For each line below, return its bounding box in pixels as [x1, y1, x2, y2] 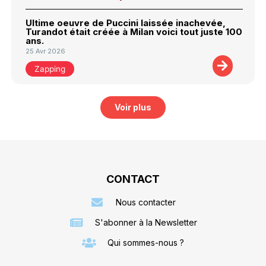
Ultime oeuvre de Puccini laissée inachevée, [26, 17, 226, 29]
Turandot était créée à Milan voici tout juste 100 [26, 26, 243, 38]
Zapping [34, 64, 66, 74]
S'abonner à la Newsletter [94, 217, 197, 227]
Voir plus [115, 102, 151, 112]
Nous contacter [116, 197, 176, 207]
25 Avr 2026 [26, 46, 66, 55]
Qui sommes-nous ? [107, 237, 185, 248]
